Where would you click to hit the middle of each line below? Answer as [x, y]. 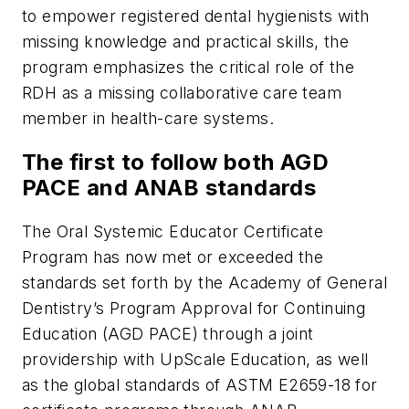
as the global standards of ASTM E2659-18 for [200, 385]
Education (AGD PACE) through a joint [168, 334]
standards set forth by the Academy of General [204, 283]
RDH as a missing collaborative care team [182, 93]
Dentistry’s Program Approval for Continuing [194, 309]
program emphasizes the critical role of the [189, 68]
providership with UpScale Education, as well [195, 360]
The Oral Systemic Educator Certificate [173, 232]
